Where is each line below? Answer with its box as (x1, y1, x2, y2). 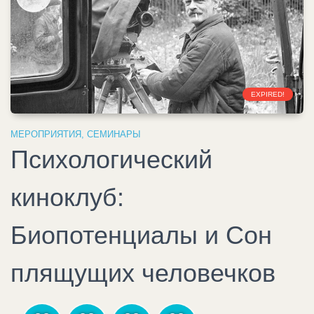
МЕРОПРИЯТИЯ (11, 128, 81, 139)
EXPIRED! (251, 90, 285, 98)
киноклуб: (11, 182, 124, 212)
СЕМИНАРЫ (87, 128, 141, 139)
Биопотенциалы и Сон (11, 220, 272, 250)
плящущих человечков (11, 258, 275, 287)
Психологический (11, 144, 212, 174)
